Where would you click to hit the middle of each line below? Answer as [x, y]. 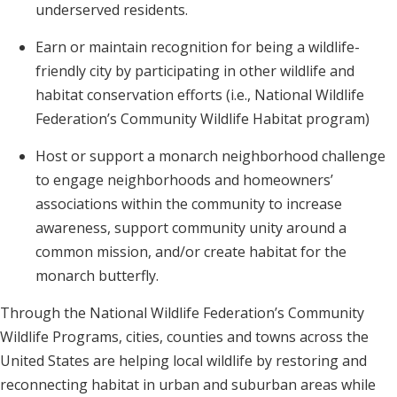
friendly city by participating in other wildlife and [195, 71]
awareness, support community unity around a [191, 228]
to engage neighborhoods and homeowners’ [184, 180]
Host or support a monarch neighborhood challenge [210, 156]
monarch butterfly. [97, 276]
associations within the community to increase [189, 204]
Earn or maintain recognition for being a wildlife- [198, 47]
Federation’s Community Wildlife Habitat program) [202, 119]
